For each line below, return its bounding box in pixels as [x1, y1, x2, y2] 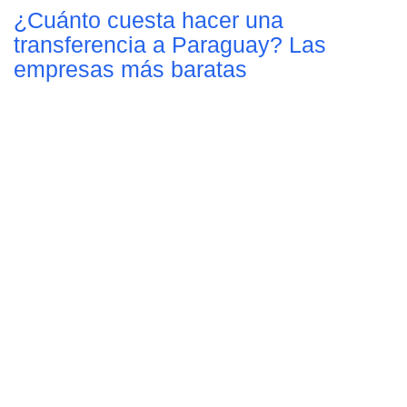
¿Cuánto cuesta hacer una [14, 7, 283, 33]
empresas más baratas [14, 56, 247, 82]
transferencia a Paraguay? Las [14, 32, 326, 57]
